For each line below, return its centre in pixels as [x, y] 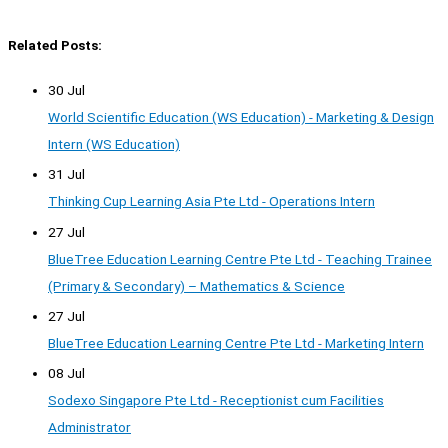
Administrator [89, 427]
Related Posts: [55, 44]
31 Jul [66, 174]
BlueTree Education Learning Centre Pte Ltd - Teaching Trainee [240, 258]
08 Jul [66, 373]
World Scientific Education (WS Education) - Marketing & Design [241, 116]
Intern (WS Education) [114, 143]
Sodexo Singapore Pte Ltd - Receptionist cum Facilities [216, 400]
